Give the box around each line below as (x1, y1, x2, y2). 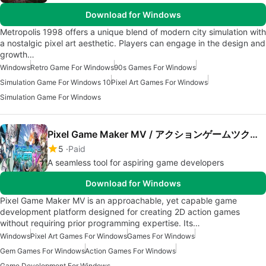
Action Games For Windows (85, 246, 176, 256)
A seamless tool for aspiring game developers (47, 157, 224, 168)
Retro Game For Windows (30, 63, 114, 72)
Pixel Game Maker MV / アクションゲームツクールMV (250, 128, 258, 141)
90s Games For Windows (114, 63, 196, 72)
